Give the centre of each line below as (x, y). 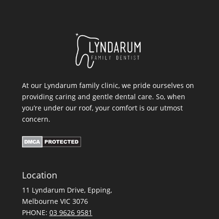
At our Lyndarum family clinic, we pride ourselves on (108, 86)
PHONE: (35, 213)
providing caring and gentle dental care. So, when (103, 97)
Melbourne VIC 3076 (55, 201)
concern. (36, 119)
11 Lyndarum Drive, (55, 190)
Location (39, 175)
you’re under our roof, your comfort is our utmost (102, 108)
